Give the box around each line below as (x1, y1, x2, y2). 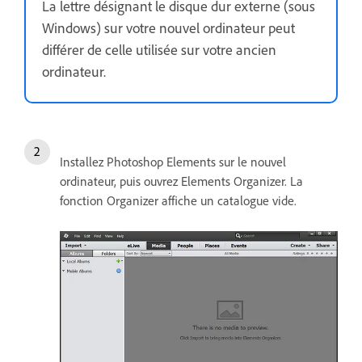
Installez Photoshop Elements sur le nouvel (60, 153, 286, 170)
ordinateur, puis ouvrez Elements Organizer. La (60, 172, 303, 189)
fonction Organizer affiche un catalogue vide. (60, 192, 297, 208)
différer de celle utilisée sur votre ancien (42, 40, 276, 58)
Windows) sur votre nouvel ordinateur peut (42, 18, 295, 36)
